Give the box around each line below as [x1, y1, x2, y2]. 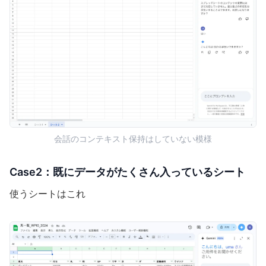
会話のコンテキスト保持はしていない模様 [54, 133, 212, 146]
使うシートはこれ [9, 187, 85, 202]
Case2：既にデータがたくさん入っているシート [9, 166, 245, 179]
